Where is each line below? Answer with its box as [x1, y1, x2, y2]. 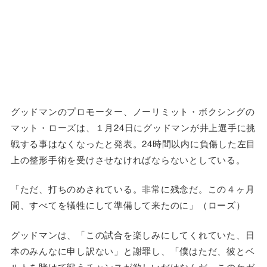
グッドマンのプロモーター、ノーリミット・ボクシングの [10, 104, 255, 117]
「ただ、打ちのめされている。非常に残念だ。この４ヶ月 [10, 182, 255, 195]
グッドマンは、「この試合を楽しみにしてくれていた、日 [10, 228, 255, 241]
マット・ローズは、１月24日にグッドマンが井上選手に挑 [10, 120, 256, 133]
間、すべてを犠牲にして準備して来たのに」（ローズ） [10, 198, 246, 212]
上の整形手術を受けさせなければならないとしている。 [10, 153, 246, 166]
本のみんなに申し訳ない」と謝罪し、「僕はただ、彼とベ [10, 244, 255, 257]
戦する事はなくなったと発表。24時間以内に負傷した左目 [10, 136, 256, 150]
